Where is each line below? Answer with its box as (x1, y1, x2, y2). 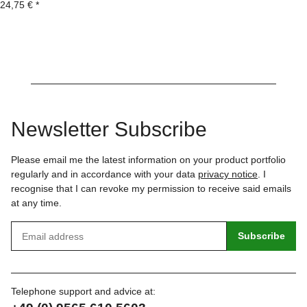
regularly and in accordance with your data (11, 169, 198, 180)
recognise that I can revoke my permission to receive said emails (11, 183, 291, 195)
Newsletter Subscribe (11, 118, 207, 141)
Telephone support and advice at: (11, 286, 156, 297)
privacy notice (198, 169, 258, 180)
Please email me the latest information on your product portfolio (11, 154, 286, 166)
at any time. (11, 197, 62, 209)
